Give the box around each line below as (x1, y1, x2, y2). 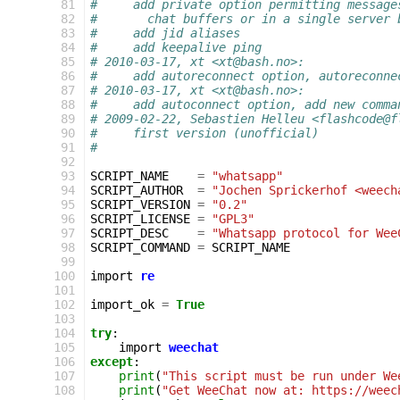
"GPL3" (212, 212, 254, 226)
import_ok (90, 297, 154, 312)
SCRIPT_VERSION (90, 197, 190, 212)
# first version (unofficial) (90, 126, 319, 140)
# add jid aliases (90, 26, 240, 40)
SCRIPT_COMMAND (90, 240, 190, 254)
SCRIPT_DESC (90, 226, 169, 240)
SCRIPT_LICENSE (90, 212, 190, 226)
